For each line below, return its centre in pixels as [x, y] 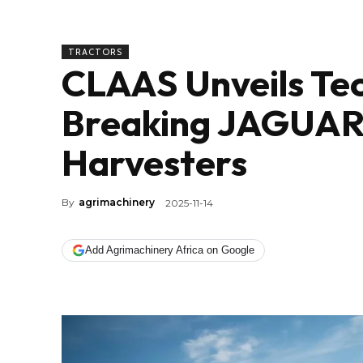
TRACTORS [95, 51]
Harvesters [154, 162]
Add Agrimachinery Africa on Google [170, 250]
